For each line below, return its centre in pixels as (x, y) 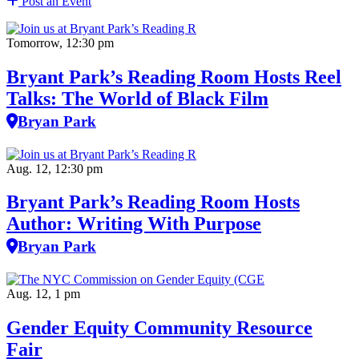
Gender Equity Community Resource (159, 328)
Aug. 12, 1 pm (43, 294)
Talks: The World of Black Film (137, 98)
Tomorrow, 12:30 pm (60, 42)
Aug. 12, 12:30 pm (54, 168)
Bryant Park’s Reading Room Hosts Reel (174, 77)
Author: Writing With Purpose (134, 224)
